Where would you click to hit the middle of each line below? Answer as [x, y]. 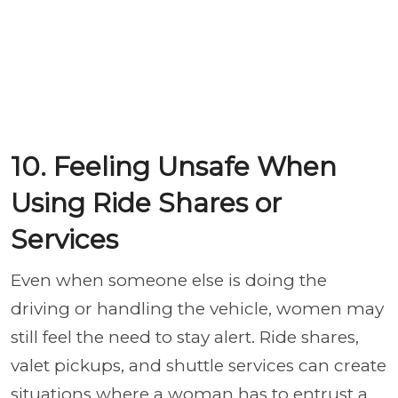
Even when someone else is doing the [169, 280]
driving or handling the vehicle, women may [197, 309]
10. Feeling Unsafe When [174, 167]
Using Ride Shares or [146, 203]
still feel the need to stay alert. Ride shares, [185, 337]
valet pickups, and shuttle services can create [199, 366]
